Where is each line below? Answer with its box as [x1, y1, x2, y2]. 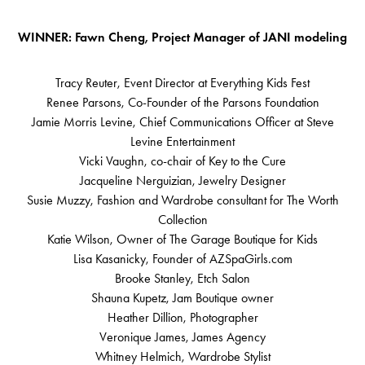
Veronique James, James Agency [99, 329, 266, 345]
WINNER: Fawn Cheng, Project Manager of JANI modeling [18, 29, 347, 46]
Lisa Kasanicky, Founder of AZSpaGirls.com [73, 251, 292, 267]
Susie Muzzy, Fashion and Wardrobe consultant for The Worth [26, 192, 339, 209]
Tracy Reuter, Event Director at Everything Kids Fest [55, 75, 310, 91]
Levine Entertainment [130, 134, 235, 150]
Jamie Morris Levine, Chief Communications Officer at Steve [31, 114, 334, 130]
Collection [157, 212, 208, 228]
